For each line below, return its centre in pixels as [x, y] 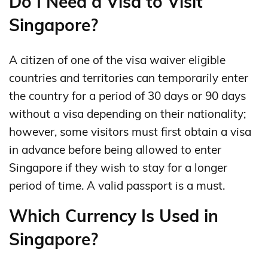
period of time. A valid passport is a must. [117, 186]
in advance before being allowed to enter [115, 150]
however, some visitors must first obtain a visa [130, 132]
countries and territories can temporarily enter [129, 78]
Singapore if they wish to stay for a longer [118, 168]
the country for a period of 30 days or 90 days [127, 96]
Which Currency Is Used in [114, 216]
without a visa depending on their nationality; [127, 114]
